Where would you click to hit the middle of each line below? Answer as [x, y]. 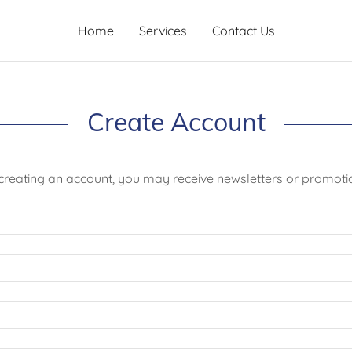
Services [163, 31]
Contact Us [243, 31]
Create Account [176, 122]
